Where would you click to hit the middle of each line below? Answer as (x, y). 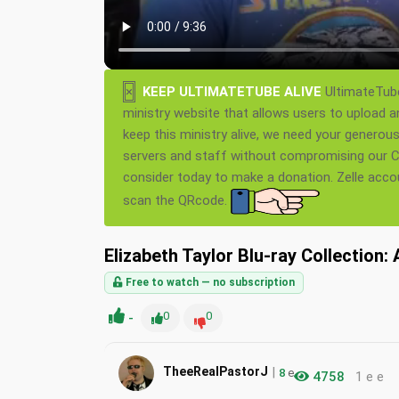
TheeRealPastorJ (216, 372)
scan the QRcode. (177, 200)
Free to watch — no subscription (209, 282)
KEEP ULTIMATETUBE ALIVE (232, 91)
